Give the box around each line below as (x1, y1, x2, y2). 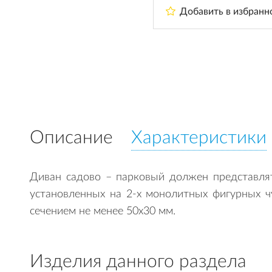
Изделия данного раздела (30, 253, 246, 271)
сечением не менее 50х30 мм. (30, 206, 175, 217)
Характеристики (131, 129, 267, 147)
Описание (30, 129, 113, 147)
